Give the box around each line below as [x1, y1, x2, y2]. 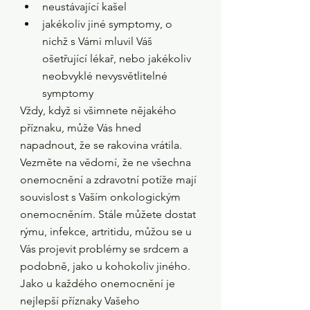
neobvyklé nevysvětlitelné [42, 69, 170, 82]
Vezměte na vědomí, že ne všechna [20, 156, 194, 169]
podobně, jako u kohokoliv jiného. [20, 259, 193, 273]
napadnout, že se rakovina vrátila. [20, 138, 185, 152]
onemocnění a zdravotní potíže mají [20, 173, 199, 186]
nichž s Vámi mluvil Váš [42, 35, 155, 48]
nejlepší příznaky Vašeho [20, 294, 143, 307]
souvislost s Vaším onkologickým [20, 190, 183, 203]
